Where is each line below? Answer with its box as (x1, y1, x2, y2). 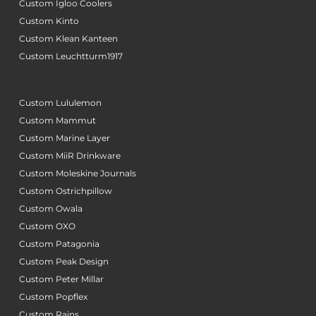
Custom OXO (18, 221, 75, 232)
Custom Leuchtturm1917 (18, 51, 123, 62)
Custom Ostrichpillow (18, 186, 112, 197)
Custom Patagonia (18, 238, 99, 250)
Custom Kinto (18, 16, 79, 27)
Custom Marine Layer (18, 133, 110, 144)
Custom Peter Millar (18, 274, 104, 285)
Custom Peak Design (18, 256, 109, 267)
